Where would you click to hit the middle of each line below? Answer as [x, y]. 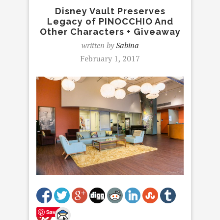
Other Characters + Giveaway [110, 32]
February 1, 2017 [110, 58]
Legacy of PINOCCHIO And [110, 21]
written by [98, 45]
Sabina [127, 45]
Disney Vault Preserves [110, 11]
